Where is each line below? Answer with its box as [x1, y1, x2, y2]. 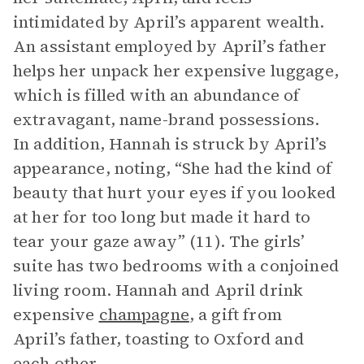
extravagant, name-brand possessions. [13, 108, 320, 131]
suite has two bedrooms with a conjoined [13, 254, 339, 277]
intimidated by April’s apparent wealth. [13, 11, 324, 33]
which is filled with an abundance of [13, 84, 300, 106]
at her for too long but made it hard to [13, 206, 310, 228]
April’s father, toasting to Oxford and [13, 327, 304, 350]
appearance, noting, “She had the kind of [13, 157, 331, 180]
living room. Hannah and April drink [13, 279, 304, 301]
